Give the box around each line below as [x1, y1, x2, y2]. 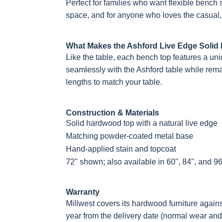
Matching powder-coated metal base [66, 132, 193, 140]
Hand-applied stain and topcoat [66, 145, 176, 153]
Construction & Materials [66, 109, 159, 117]
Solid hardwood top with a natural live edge [66, 119, 218, 127]
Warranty [66, 188, 100, 196]
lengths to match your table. [66, 78, 162, 86]
